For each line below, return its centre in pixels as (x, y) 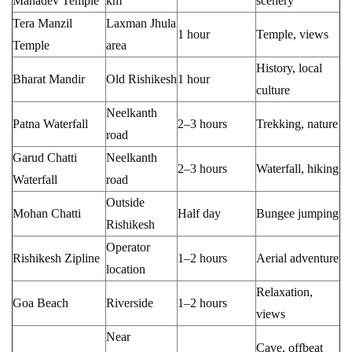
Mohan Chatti (47, 213)
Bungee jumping (297, 213)
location (126, 269)
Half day (199, 213)
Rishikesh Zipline (56, 258)
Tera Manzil (42, 23)
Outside (125, 202)
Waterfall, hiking (297, 168)
